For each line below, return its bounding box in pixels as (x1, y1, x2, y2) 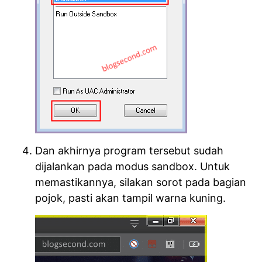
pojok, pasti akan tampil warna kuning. (35, 192, 226, 205)
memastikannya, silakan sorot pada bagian (35, 176, 246, 189)
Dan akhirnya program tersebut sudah (35, 144, 223, 157)
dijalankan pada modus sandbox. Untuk (35, 160, 230, 173)
